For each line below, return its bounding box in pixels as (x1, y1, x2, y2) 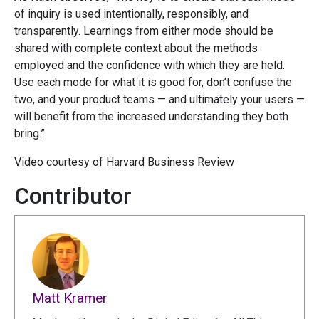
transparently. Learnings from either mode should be (14, 24, 273, 38)
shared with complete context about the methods (14, 41, 258, 56)
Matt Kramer (32, 290, 108, 307)
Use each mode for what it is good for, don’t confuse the (14, 75, 292, 90)
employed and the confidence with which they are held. (14, 58, 285, 73)
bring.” (14, 127, 45, 141)
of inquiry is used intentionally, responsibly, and (14, 7, 249, 21)
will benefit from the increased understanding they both (14, 110, 288, 124)
